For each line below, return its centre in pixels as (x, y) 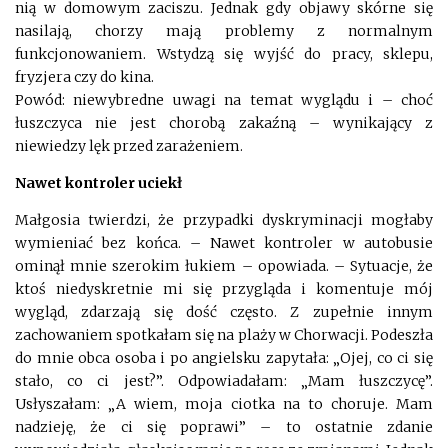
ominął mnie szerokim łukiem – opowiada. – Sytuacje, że (224, 265)
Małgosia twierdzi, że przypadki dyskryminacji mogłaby (224, 219)
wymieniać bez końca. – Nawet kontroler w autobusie (224, 242)
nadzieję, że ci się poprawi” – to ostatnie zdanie (224, 426)
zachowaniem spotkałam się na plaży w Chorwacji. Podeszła (224, 334)
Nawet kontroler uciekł (98, 182)
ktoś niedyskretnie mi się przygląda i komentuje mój (224, 288)
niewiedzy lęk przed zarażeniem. (129, 145)
